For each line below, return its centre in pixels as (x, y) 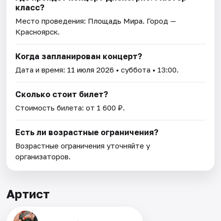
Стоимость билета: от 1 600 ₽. (70, 108)
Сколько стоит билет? (62, 94)
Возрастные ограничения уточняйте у (83, 146)
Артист (28, 194)
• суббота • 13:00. (147, 70)
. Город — (160, 21)
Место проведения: (52, 21)
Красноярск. (38, 32)
